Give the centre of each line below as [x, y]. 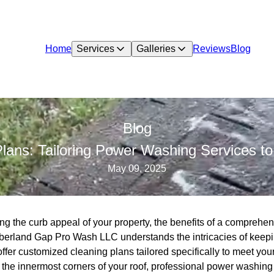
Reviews [211, 49]
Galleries [156, 49]
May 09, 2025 [137, 168]
